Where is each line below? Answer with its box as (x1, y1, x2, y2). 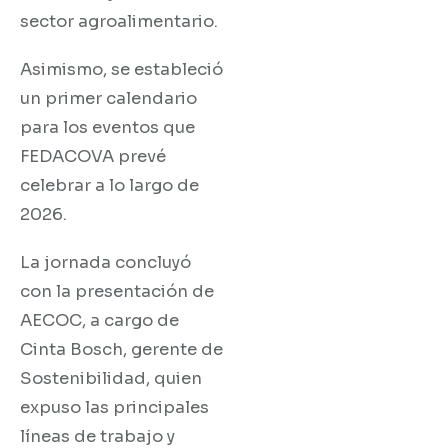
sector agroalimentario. (20, 10, 218, 32)
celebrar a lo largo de (20, 174, 199, 196)
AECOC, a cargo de (20, 309, 179, 331)
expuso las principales (20, 396, 209, 418)
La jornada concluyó (20, 251, 191, 273)
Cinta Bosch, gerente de (20, 338, 223, 360)
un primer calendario (20, 87, 197, 109)
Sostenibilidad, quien (20, 367, 202, 389)
